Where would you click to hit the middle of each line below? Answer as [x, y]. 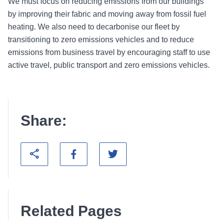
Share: [44, 121]
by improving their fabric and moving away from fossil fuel [107, 14]
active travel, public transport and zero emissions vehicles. [109, 65]
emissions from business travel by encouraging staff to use [109, 53]
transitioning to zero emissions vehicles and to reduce [101, 40]
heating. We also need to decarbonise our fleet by [94, 27]
